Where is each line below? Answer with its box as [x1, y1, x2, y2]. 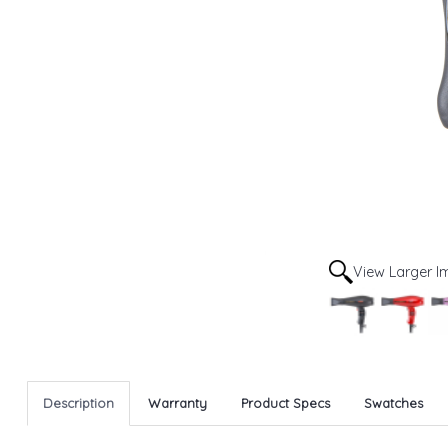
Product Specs [241, 394, 330, 411]
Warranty [148, 394, 207, 411]
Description [43, 394, 114, 411]
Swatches [364, 394, 423, 411]
